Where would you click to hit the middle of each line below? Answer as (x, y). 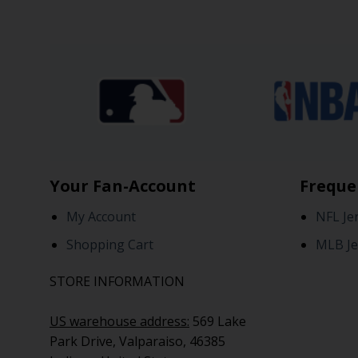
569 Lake (218, 321)
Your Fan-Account (123, 186)
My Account (101, 217)
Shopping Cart (109, 244)
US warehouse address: (119, 321)
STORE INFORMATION (117, 281)
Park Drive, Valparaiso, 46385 (137, 341)
